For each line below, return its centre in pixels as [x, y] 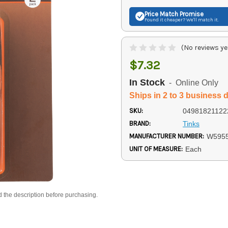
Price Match [161, 14]
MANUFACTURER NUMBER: [167, 136]
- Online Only [192, 83]
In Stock [147, 82]
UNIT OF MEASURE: [156, 149]
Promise [191, 14]
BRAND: [140, 123]
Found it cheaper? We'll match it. [182, 20]
